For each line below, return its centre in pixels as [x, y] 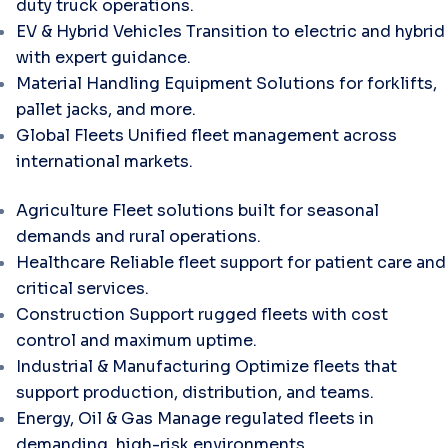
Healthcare [60, 262]
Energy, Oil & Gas [84, 418]
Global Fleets [70, 135]
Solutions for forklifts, [346, 83]
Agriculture [62, 210]
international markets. [104, 161]
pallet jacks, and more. [106, 109]
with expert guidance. [103, 57]
